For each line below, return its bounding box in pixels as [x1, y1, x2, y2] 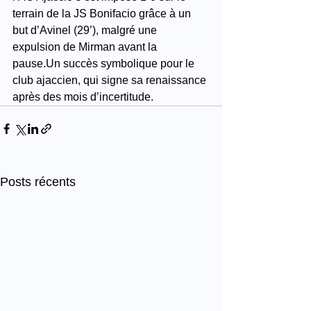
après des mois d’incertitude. [12, 90, 153, 103]
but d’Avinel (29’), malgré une [12, 24, 160, 36]
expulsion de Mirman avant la [12, 40, 160, 53]
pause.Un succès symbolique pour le [12, 57, 197, 69]
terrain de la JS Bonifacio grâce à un [12, 7, 194, 19]
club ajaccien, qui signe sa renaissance [12, 74, 209, 86]
